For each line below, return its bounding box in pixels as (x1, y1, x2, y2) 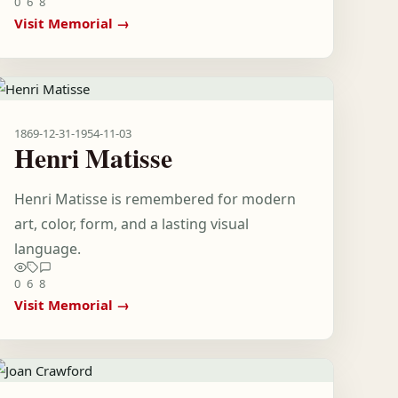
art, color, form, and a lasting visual (14, 214, 250, 234)
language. (14, 239, 82, 259)
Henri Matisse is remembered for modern (14, 189, 297, 209)
